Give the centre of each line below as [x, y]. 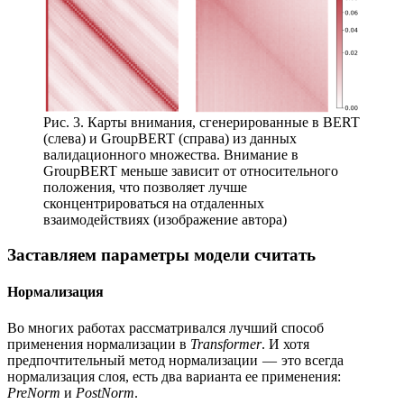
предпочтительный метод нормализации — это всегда [175, 360]
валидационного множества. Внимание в [171, 155]
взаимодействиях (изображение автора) [165, 220]
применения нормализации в [99, 344]
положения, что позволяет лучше [145, 188]
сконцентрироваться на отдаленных [154, 204]
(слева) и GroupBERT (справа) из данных [170, 139]
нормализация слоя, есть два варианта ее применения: [174, 376]
